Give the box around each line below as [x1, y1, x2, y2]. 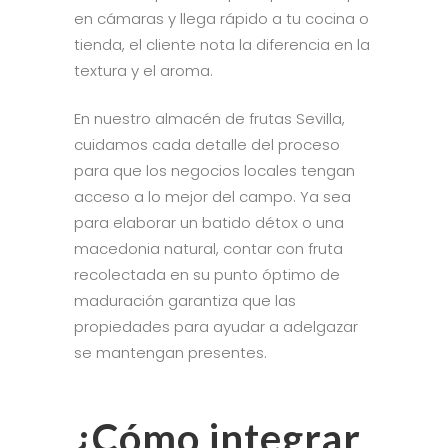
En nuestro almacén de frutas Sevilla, [74, 107, 345, 129]
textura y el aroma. [74, 59, 213, 81]
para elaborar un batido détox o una [74, 211, 344, 233]
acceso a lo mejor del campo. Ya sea [74, 185, 351, 207]
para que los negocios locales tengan [74, 159, 355, 181]
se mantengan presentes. [74, 341, 267, 363]
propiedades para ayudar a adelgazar [74, 315, 358, 337]
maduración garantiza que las [74, 289, 296, 311]
